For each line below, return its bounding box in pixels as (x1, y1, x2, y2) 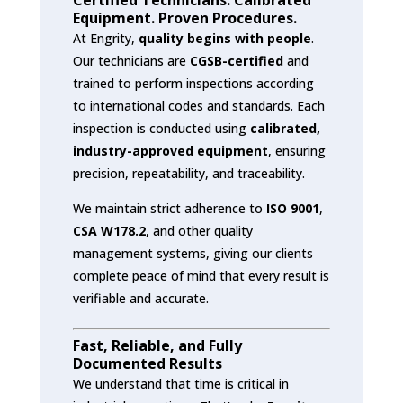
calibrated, (249, 119, 320, 137)
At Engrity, (72, 29, 139, 47)
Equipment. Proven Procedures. (72, 7, 297, 28)
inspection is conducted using (72, 119, 250, 137)
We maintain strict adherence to (72, 199, 266, 217)
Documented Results (72, 353, 222, 373)
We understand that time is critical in (72, 374, 289, 392)
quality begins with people (138, 29, 311, 47)
